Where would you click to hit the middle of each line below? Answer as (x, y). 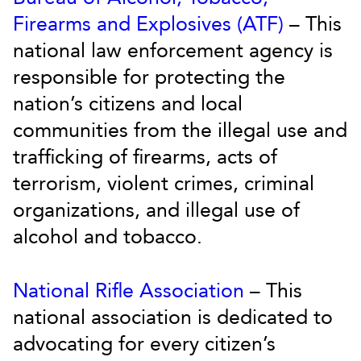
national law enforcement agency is (173, 51)
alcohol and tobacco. (108, 237)
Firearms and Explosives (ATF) (148, 24)
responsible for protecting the (149, 77)
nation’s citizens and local (128, 104)
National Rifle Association (129, 291)
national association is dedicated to (173, 317)
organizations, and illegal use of (156, 210)
